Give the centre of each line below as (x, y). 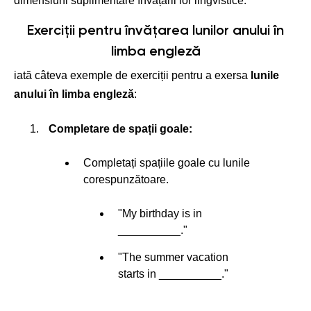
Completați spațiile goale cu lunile (167, 163)
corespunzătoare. (126, 180)
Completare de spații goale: (120, 129)
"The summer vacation (173, 258)
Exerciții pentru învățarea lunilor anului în (155, 32)
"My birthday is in (160, 214)
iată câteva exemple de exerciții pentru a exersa (132, 76)
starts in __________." (173, 274)
